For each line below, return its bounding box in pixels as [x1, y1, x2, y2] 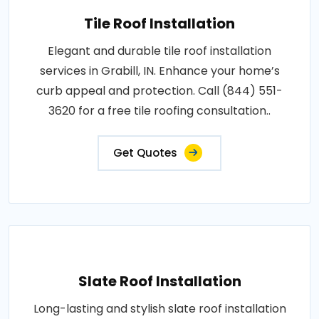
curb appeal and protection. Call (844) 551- [36, 82, 283, 99]
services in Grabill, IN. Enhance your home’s [39, 62, 280, 79]
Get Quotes [113, 145, 177, 160]
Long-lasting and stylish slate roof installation [33, 300, 286, 317]
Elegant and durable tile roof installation [48, 42, 271, 59]
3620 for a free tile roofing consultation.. [48, 102, 271, 119]
